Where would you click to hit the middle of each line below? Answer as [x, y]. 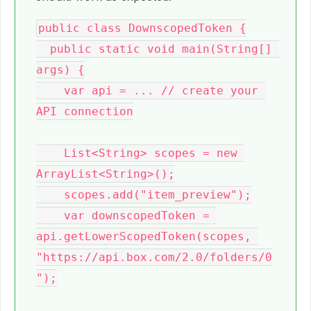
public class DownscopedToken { [142, 28]
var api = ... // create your [50, 91]
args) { [60, 70]
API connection [85, 111]
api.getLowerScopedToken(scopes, [144, 236]
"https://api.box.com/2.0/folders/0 [154, 257]
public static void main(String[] [43, 49]
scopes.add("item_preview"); [50, 195]
